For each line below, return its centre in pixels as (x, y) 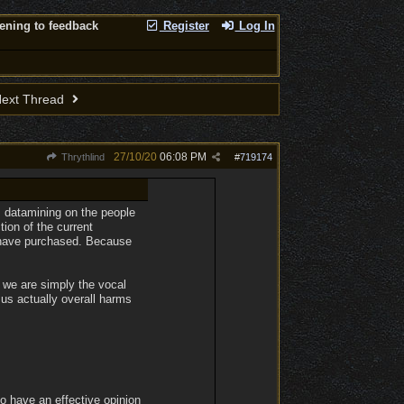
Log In (255, 26)
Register (184, 26)
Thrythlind (81, 157)
